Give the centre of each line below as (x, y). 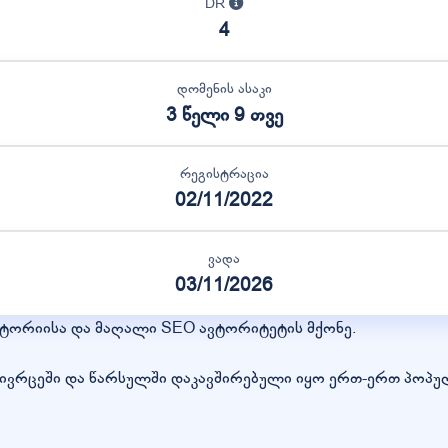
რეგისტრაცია (224, 173)
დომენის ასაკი (224, 88)
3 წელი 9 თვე (224, 114)
